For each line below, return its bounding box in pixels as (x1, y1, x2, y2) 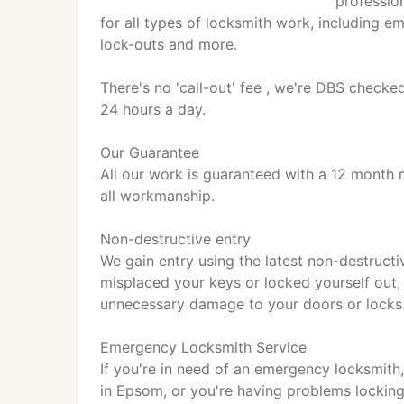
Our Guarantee (100, 143, 199, 161)
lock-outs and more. (100, 35, 237, 53)
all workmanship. (100, 187, 215, 205)
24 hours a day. (100, 100, 206, 118)
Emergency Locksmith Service (100, 338, 307, 356)
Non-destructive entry (100, 230, 251, 248)
